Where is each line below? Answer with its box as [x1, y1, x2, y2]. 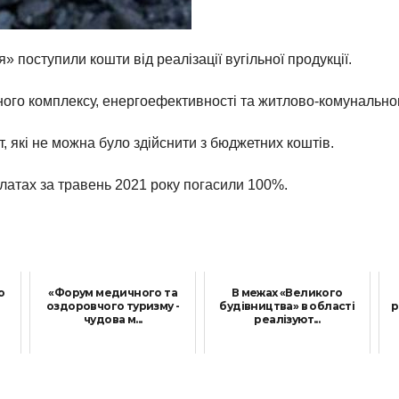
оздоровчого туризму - [45, 298, 180, 313]
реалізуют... [254, 312, 321, 326]
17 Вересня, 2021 [68, 350, 158, 363]
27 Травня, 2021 [246, 350, 328, 363]
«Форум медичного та [48, 285, 177, 299]
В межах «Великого [231, 285, 343, 299]
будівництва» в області [219, 298, 355, 313]
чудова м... [83, 312, 142, 326]
